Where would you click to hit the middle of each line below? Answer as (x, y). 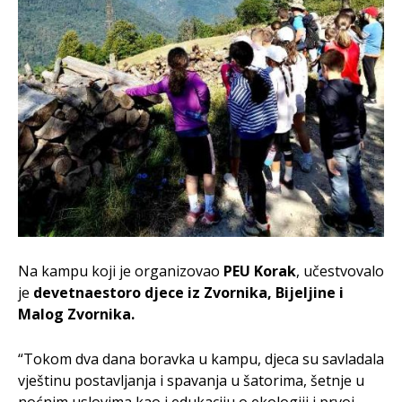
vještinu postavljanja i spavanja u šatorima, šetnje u (191, 380)
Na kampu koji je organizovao (121, 271)
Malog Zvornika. (76, 314)
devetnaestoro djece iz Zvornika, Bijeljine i (188, 292)
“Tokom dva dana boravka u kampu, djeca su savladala (201, 358)
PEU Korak (260, 271)
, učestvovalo (340, 271)
